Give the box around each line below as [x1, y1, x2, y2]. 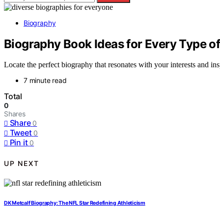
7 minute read [24, 76, 67, 85]
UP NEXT [4, 159, 39, 167]
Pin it [9, 137, 28, 148]
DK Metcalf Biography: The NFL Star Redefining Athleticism [4, 200, 145, 207]
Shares [4, 110, 26, 118]
